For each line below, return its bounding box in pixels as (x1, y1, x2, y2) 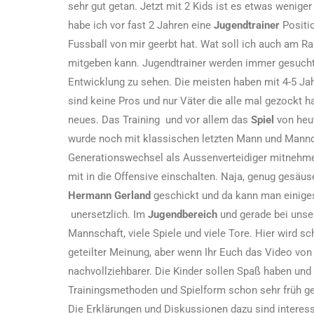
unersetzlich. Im (68, 207, 148, 221)
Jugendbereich (148, 207, 217, 221)
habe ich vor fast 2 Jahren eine (68, 18, 214, 32)
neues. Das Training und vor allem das (68, 113, 251, 126)
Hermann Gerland (68, 189, 151, 202)
